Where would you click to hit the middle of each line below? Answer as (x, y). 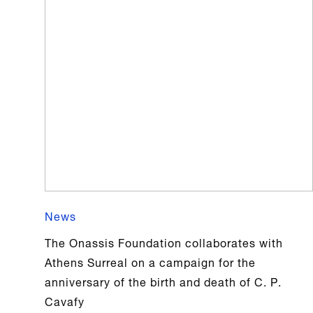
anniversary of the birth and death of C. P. (163, 281)
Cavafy (65, 301)
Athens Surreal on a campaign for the (150, 262)
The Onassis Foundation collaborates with (164, 242)
